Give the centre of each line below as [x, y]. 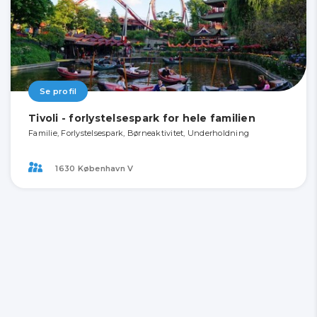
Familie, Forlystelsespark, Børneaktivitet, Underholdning [139, 133]
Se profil [58, 92]
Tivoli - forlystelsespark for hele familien [142, 119]
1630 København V [93, 168]
